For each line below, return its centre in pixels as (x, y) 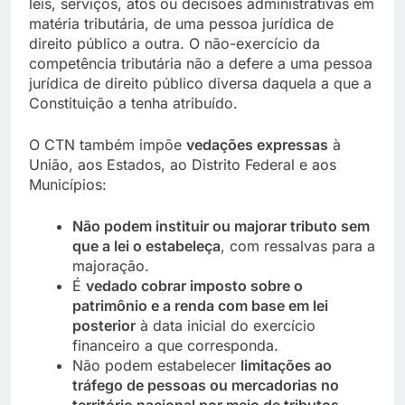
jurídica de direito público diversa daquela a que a (200, 83)
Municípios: (68, 184)
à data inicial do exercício (226, 325)
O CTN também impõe (108, 144)
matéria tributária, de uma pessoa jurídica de (181, 23)
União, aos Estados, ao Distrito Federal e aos (183, 164)
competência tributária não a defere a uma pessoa (201, 63)
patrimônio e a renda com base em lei (200, 305)
